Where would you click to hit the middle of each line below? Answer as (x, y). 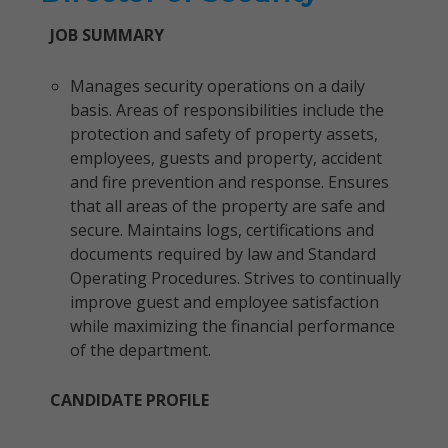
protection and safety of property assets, (224, 134)
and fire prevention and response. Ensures (229, 182)
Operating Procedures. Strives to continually (235, 278)
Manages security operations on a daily (217, 86)
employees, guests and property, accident (226, 158)
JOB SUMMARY (107, 35)
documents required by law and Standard (223, 254)
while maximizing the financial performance (232, 326)
